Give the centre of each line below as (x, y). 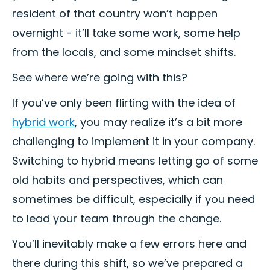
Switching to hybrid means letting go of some (135, 161)
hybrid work (43, 122)
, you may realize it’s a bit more (159, 122)
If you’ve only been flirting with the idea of (124, 103)
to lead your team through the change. (117, 219)
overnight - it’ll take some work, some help (126, 33)
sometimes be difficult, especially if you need (133, 199)
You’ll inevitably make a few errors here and (129, 244)
